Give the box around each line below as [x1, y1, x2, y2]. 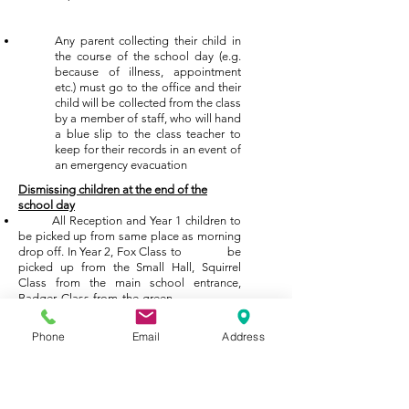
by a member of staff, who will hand [55, 111, 241, 125]
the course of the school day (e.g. [55, 49, 241, 63]
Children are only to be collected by [18, 352, 241, 366]
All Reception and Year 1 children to [18, 214, 241, 227]
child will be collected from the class [55, 96, 241, 110]
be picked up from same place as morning [18, 229, 241, 243]
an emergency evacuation [55, 158, 187, 172]
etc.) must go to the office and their [55, 80, 241, 94]
